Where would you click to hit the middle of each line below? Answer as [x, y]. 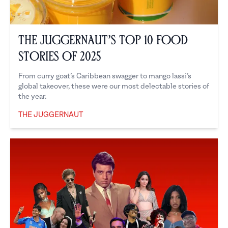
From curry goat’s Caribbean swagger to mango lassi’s [105, 76]
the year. [32, 97]
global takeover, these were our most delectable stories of [114, 87]
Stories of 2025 [60, 57]
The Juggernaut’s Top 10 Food [103, 40]
